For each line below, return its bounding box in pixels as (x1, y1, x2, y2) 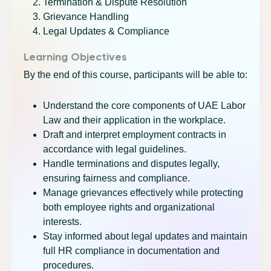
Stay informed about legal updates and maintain (42, 230, 247, 241)
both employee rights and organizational (42, 201, 215, 212)
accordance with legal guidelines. (42, 143, 186, 154)
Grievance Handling (42, 11, 129, 22)
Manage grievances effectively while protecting (42, 187, 243, 198)
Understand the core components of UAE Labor (42, 100, 246, 111)
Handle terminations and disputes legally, (42, 158, 220, 169)
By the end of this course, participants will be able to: (23, 69, 247, 80)
